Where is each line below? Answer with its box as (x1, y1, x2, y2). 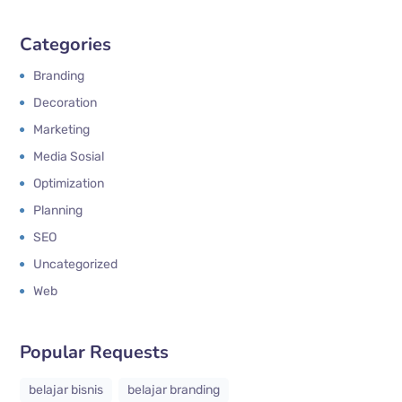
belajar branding (127, 381, 221, 398)
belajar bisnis (29, 381, 104, 398)
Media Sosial (33, 148, 105, 164)
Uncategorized (33, 256, 118, 272)
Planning (33, 202, 83, 218)
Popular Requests (20, 339, 170, 364)
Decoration (33, 94, 98, 110)
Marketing (33, 121, 91, 137)
